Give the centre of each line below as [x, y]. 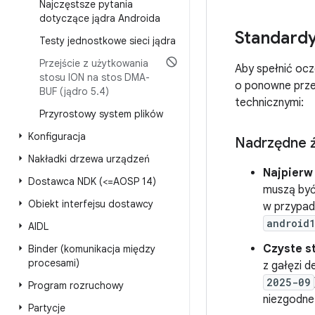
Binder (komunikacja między [92, 249]
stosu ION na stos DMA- [95, 77]
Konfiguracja [57, 136]
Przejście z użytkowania [94, 63]
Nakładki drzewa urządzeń [89, 159]
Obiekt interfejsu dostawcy [91, 204]
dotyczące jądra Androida [100, 18]
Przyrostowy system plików [101, 114]
